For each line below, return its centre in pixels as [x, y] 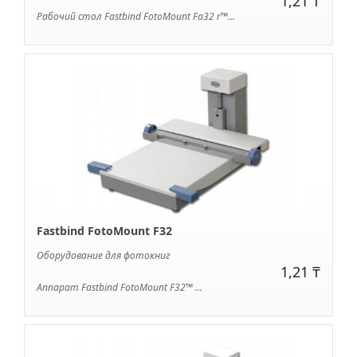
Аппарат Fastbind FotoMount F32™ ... [120, 288]
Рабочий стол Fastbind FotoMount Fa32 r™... [136, 17]
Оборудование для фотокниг [104, 256]
